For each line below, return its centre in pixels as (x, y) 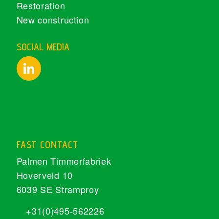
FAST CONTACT (47, 144)
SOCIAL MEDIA (43, 47)
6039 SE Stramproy (58, 189)
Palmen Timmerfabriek (64, 161)
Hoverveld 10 (44, 175)
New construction (53, 20)
